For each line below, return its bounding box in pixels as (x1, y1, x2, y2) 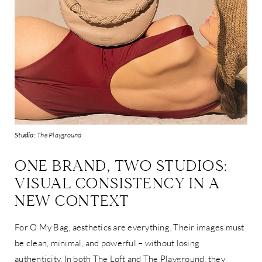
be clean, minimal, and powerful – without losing (15, 237, 199, 249)
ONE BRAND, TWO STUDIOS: (15, 157, 228, 176)
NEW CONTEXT (15, 192, 130, 211)
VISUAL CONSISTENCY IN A (15, 174, 220, 194)
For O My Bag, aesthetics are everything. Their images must (15, 222, 244, 233)
